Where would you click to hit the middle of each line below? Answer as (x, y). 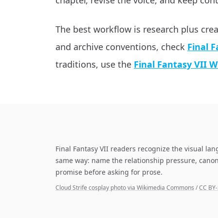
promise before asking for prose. (109, 172)
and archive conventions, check (120, 47)
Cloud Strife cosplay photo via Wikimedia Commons (125, 188)
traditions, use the (93, 64)
